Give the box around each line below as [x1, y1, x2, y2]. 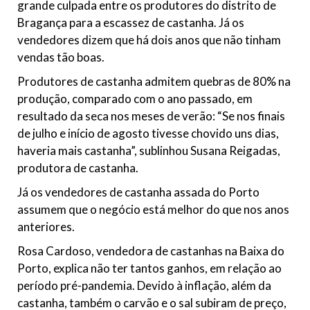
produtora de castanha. [17, 161, 138, 175]
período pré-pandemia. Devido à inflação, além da [17, 278, 271, 293]
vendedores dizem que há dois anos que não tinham [17, 33, 281, 47]
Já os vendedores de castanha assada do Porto [17, 185, 259, 199]
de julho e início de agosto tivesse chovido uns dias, [17, 126, 279, 140]
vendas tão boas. [17, 50, 104, 64]
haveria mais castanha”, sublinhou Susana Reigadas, [17, 143, 280, 158]
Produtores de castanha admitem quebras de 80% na [17, 74, 291, 89]
